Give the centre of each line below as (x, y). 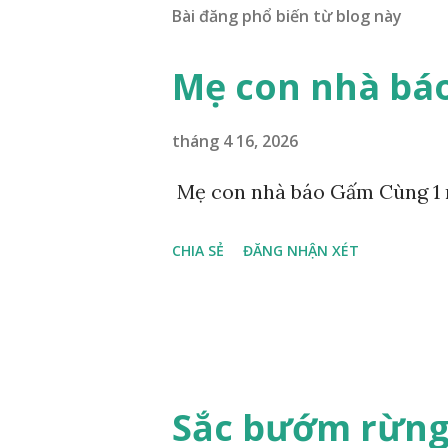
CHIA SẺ (198, 250)
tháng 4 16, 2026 (235, 140)
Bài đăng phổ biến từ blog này (287, 15)
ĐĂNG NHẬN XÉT (301, 250)
